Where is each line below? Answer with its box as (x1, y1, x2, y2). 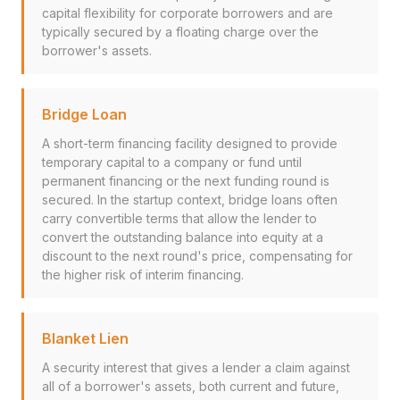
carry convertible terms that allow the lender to (42, 211, 317, 226)
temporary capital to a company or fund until (42, 154, 302, 170)
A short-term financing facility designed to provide (42, 136, 337, 151)
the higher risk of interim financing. (42, 267, 244, 282)
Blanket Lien (42, 329, 129, 347)
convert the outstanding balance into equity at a (42, 229, 323, 245)
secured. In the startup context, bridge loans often (42, 192, 337, 207)
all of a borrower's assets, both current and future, (42, 379, 339, 394)
